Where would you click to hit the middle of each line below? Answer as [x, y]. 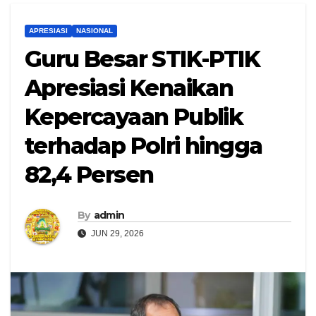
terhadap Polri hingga [144, 146]
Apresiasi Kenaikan [129, 88]
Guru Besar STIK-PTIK [142, 59]
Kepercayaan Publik [134, 117]
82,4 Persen [89, 175]
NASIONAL [95, 31]
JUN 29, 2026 [116, 234]
